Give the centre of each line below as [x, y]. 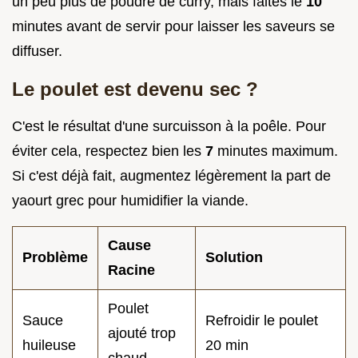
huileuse [49, 345]
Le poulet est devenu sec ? [135, 89]
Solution [234, 257]
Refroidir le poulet [262, 320]
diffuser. [37, 51]
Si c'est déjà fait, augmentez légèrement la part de [171, 175]
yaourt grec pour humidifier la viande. [130, 200]
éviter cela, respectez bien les [109, 151]
